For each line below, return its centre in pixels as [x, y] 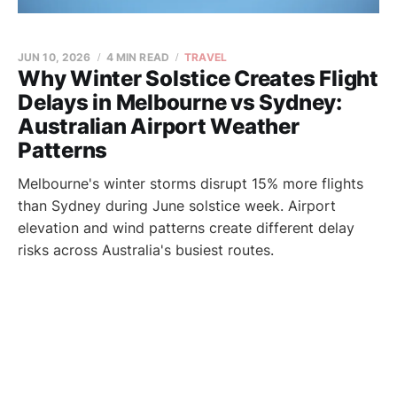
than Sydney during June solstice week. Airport [177, 206]
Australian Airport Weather [159, 126]
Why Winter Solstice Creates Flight [198, 78]
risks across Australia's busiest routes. [146, 250]
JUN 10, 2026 [54, 57]
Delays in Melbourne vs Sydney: [180, 102]
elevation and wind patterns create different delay [186, 228]
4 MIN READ [137, 57]
